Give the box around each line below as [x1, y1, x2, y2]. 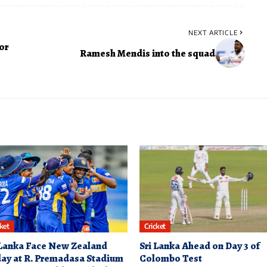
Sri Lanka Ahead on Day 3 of [139, 238, 260, 253]
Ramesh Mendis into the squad [79, 46, 215, 60]
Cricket [144, 222, 166, 231]
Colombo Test [139, 251, 202, 265]
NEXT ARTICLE [188, 29, 238, 37]
